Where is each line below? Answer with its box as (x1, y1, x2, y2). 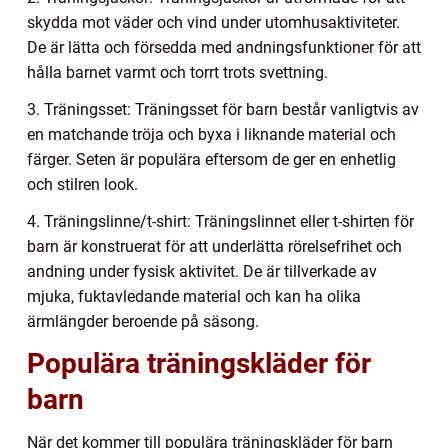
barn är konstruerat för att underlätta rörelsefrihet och (27, 237, 402, 257)
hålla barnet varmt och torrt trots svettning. (27, 63, 328, 83)
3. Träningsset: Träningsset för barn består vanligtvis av (27, 100, 419, 120)
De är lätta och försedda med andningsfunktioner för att (27, 38, 421, 58)
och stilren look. (27, 175, 138, 195)
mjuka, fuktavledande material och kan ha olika (27, 287, 361, 307)
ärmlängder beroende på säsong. (27, 312, 259, 332)
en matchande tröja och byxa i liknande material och (27, 125, 396, 145)
